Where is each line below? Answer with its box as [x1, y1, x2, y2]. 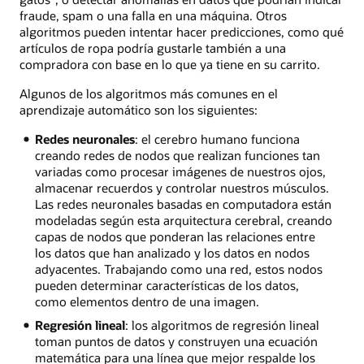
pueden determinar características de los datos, [34, 277, 299, 294]
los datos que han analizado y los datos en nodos [34, 245, 310, 262]
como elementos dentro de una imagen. [34, 293, 259, 310]
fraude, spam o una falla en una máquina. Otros [19, 6, 287, 24]
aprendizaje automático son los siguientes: [19, 101, 258, 118]
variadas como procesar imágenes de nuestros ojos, [34, 163, 326, 180]
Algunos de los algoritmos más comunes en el [19, 84, 278, 102]
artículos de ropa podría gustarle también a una [19, 39, 286, 56]
